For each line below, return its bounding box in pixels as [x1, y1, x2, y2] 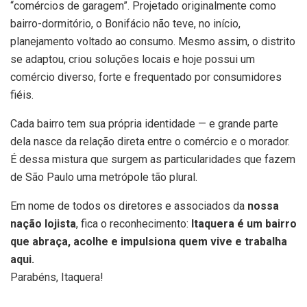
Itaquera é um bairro [191, 217, 297, 230]
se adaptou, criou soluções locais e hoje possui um [10, 52, 255, 66]
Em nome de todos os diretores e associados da [10, 199, 247, 212]
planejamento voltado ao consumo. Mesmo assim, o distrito [10, 34, 295, 48]
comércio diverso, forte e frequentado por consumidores [10, 70, 282, 84]
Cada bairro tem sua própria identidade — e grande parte [10, 116, 278, 130]
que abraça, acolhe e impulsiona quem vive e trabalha [10, 234, 287, 248]
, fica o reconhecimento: [76, 217, 191, 230]
